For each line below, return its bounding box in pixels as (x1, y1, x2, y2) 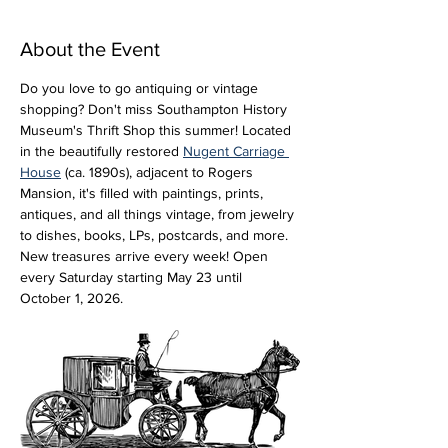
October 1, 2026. (20, 290, 123, 306)
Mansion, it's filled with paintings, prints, (20, 185, 267, 201)
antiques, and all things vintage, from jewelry (20, 206, 298, 222)
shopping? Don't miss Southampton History (20, 101, 291, 117)
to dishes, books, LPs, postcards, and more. (20, 227, 292, 243)
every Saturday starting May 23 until (20, 269, 246, 285)
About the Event (20, 38, 160, 60)
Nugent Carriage (183, 143, 289, 159)
